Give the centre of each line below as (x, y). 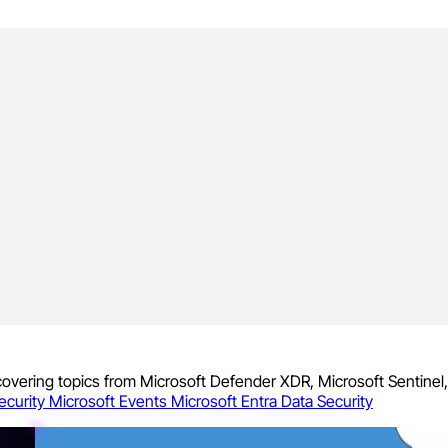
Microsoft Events (110, 401)
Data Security (327, 401)
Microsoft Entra (226, 401)
